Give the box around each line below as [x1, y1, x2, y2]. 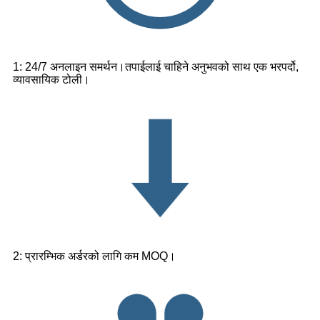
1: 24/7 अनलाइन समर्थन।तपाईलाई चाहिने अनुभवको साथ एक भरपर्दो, [13, 60, 299, 73]
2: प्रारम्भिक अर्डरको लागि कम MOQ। [13, 249, 176, 262]
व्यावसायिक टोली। [13, 73, 90, 86]
